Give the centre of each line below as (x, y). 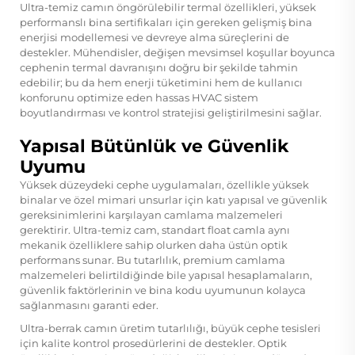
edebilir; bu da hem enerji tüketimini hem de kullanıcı (161, 82)
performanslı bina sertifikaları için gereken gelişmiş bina (166, 22)
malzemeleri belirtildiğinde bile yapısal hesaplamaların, (166, 275)
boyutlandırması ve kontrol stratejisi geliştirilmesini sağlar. (171, 112)
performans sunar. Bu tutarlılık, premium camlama (153, 260)
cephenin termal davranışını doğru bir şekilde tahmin (159, 67)
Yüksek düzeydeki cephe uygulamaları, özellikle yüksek (164, 184)
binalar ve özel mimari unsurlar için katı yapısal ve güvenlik (174, 199)
